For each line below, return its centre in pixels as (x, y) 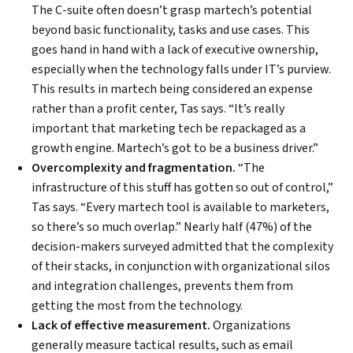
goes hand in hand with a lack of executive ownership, (175, 50)
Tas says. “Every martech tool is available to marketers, (180, 208)
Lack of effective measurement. (122, 326)
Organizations (252, 326)
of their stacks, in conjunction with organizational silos (181, 267)
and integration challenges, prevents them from (162, 286)
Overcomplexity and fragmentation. (135, 168)
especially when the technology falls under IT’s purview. (181, 70)
